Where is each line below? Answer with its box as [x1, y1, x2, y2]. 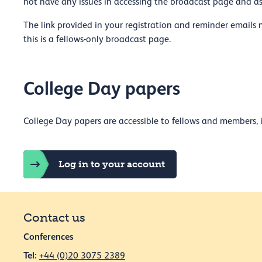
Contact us [23, 210, 85, 225]
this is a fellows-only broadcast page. [23, 33, 171, 44]
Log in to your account [58, 158, 165, 170]
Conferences [23, 230, 74, 242]
